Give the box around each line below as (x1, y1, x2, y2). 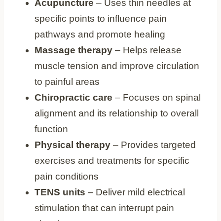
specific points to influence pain (35, 13, 167, 24)
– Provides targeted (110, 139, 196, 150)
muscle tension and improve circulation (35, 60, 199, 71)
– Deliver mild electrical (85, 186, 185, 197)
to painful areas (35, 76, 100, 87)
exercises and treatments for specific (35, 155, 189, 166)
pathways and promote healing (35, 29, 165, 39)
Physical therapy (35, 139, 110, 150)
